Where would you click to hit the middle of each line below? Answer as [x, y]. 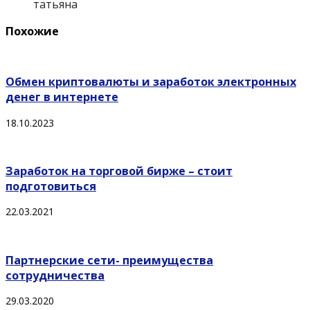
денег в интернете [62, 97]
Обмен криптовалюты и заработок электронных [151, 82]
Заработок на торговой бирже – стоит [119, 171]
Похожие [32, 31]
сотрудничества [55, 275]
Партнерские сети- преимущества [109, 260]
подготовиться [51, 186]
